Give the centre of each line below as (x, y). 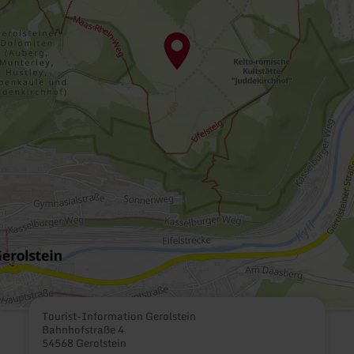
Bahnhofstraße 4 (83, 329)
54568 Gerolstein (85, 343)
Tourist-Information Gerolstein (119, 316)
